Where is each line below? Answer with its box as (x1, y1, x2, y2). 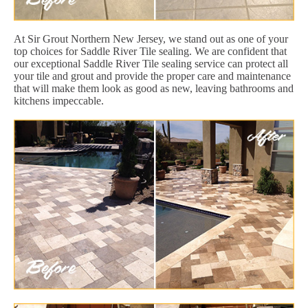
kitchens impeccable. (14, 94, 104, 107)
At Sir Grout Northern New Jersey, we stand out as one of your (14, 32, 288, 45)
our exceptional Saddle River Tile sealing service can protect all (14, 57, 288, 69)
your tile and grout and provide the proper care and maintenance (14, 69, 291, 82)
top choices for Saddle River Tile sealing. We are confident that (14, 45, 287, 57)
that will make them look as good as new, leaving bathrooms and (14, 82, 294, 94)
